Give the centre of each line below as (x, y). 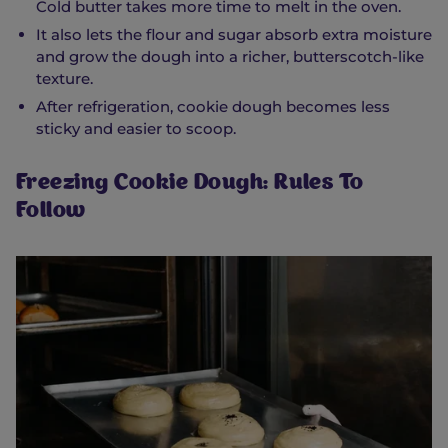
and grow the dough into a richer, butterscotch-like (230, 57)
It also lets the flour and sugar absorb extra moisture (234, 35)
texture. (64, 79)
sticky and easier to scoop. (136, 129)
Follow (51, 212)
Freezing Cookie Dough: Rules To (190, 184)
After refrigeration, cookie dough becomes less (213, 107)
